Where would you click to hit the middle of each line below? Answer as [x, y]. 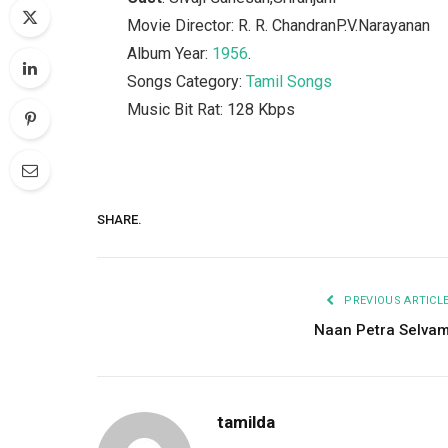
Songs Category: [187, 81]
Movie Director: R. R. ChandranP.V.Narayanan [279, 25]
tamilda [246, 422]
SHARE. [119, 219]
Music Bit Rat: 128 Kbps [211, 109]
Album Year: [170, 53]
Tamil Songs [289, 81]
